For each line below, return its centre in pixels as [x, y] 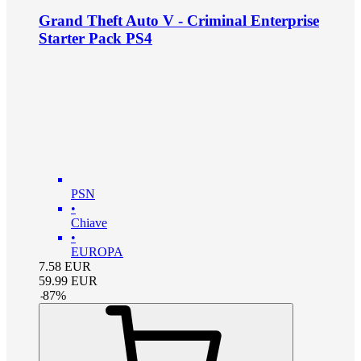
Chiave [89, 223]
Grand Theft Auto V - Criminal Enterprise [179, 21]
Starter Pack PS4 [95, 39]
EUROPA [97, 252]
